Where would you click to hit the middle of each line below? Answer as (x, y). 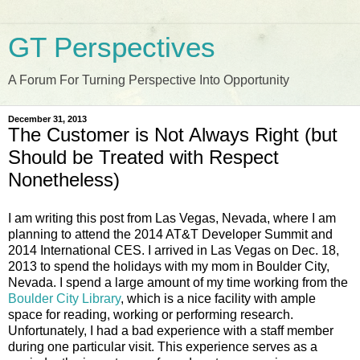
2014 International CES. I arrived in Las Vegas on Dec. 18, (174, 250)
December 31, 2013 (47, 119)
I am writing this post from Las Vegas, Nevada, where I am (172, 218)
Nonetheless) (64, 180)
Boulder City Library (64, 298)
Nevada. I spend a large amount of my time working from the (178, 282)
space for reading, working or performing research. (151, 314)
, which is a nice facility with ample (218, 298)
